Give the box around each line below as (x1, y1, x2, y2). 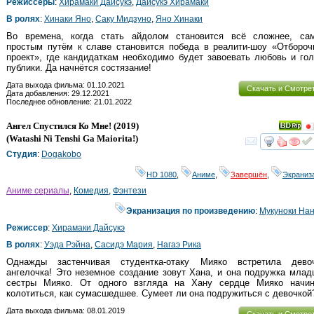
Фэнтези (113, 185, 146, 196)
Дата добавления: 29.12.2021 (6, 88, 109, 97)
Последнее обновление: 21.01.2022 (6, 97, 132, 106)
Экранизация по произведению (126, 205, 255, 216)
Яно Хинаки (156, 14, 203, 25)
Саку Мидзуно (95, 14, 151, 25)
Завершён (231, 170, 267, 179)
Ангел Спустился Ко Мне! (6, 120, 111, 131)
